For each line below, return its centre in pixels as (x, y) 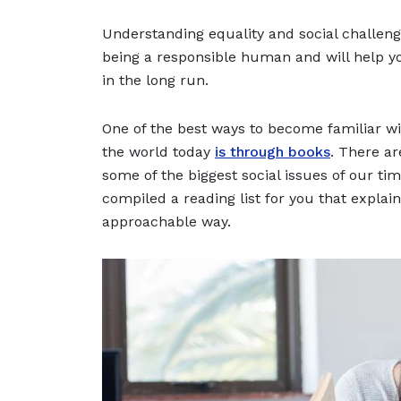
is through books (273, 152)
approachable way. (166, 222)
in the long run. (158, 81)
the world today (158, 152)
